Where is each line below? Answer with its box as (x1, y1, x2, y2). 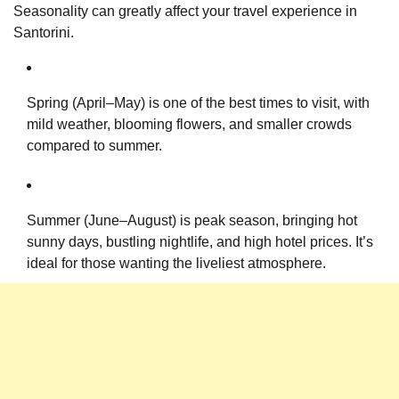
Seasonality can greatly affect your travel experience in (13, 4, 357, 20)
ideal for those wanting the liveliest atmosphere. (27, 256, 326, 272)
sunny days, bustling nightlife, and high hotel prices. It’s (27, 234, 373, 250)
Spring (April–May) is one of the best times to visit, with (27, 95, 370, 111)
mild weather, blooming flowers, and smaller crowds (27, 117, 352, 133)
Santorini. (13, 25, 74, 41)
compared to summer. (27, 138, 162, 154)
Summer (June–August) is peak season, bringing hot (27, 213, 357, 229)
